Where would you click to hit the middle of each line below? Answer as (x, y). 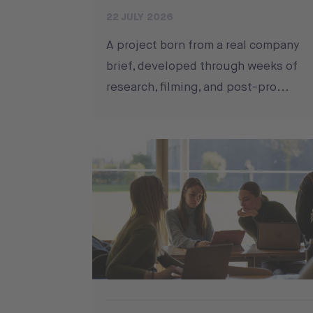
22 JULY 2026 (140, 17)
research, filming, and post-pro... (198, 87)
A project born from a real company (203, 45)
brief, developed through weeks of (202, 66)
